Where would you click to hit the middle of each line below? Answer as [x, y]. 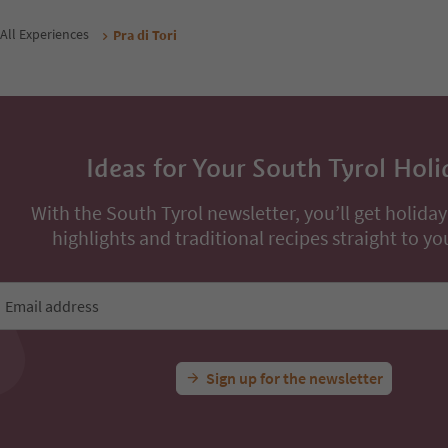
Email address [52, 306]
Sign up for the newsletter [294, 378]
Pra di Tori [145, 34]
